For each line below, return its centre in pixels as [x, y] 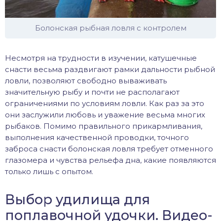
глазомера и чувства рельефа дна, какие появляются [110, 160]
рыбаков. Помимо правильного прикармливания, [104, 126]
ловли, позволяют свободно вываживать [86, 80]
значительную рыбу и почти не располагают [92, 92]
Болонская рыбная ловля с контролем [110, 28]
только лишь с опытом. [49, 171]
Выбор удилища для [77, 199]
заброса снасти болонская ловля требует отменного [109, 148]
